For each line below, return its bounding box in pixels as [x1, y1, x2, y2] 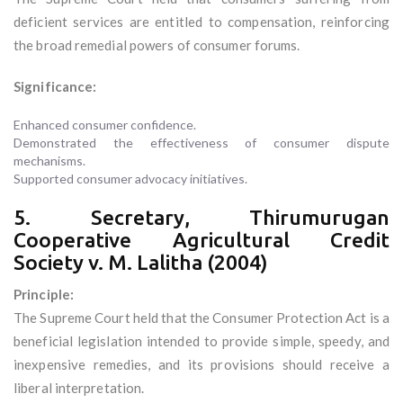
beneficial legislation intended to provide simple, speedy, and [13, 333, 390, 350]
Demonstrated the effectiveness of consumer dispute [13, 135, 390, 151]
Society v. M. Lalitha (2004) [13, 251, 268, 274]
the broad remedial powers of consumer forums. [13, 37, 300, 54]
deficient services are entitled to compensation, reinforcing [13, 13, 390, 31]
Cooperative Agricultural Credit [13, 228, 390, 252]
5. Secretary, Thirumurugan [13, 206, 390, 229]
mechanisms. [13, 153, 85, 169]
